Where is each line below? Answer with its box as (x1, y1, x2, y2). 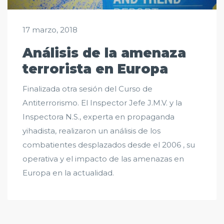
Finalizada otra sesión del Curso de (22, 84, 152, 94)
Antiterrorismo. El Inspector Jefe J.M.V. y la (22, 98, 182, 108)
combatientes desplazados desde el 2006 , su (22, 140, 195, 150)
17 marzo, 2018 (22, 25, 77, 35)
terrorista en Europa (22, 61, 168, 77)
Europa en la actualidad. (22, 168, 114, 178)
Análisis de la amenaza (22, 45, 186, 61)
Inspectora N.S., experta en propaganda (22, 112, 174, 122)
